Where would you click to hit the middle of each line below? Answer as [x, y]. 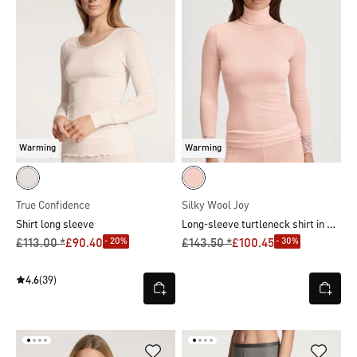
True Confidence [53, 205]
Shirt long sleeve [55, 224]
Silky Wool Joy [216, 205]
